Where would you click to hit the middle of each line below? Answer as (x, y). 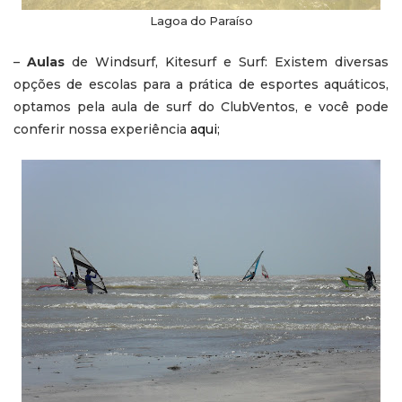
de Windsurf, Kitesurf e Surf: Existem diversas (230, 61)
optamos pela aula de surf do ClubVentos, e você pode (201, 106)
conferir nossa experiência (102, 129)
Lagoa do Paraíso (201, 21)
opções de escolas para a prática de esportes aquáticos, (201, 84)
